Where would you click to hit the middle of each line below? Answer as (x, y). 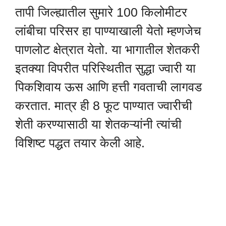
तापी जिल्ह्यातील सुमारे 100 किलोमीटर (101, 12)
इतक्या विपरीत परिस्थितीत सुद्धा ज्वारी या (105, 68)
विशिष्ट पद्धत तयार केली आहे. (80, 143)
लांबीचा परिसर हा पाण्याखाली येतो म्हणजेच (108, 31)
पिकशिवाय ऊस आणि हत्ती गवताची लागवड (108, 87)
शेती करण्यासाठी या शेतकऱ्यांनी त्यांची (98, 124)
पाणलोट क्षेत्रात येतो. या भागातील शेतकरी (107, 50)
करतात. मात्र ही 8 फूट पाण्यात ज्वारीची (104, 106)
